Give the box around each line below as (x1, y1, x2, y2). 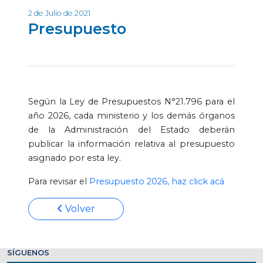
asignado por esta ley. (28, 153, 123, 163)
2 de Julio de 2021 (28, 9, 90, 18)
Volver (63, 203, 95, 214)
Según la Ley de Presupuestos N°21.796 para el (28, 96, 235, 107)
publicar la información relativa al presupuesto (28, 139, 235, 149)
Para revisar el (28, 176, 89, 187)
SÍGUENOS (7, 248, 49, 257)
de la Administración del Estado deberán (28, 124, 235, 135)
